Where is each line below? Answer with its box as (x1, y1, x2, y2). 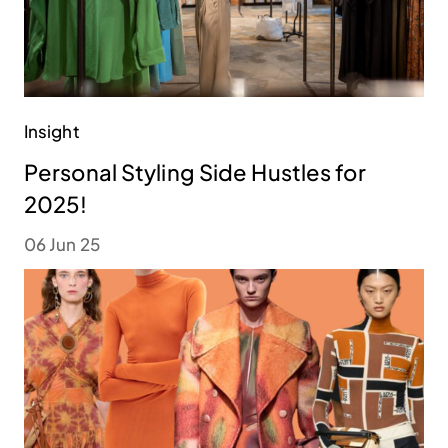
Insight (24, 120, 80, 143)
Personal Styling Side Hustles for (24, 158, 366, 187)
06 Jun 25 (24, 233, 100, 256)
